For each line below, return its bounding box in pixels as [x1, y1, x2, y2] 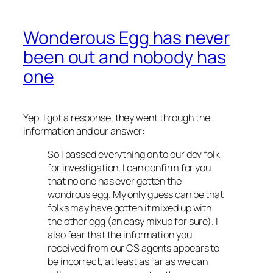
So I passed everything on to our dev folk [48, 147, 220, 161]
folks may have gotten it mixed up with [48, 201, 212, 215]
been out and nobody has [23, 45, 226, 69]
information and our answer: [23, 124, 146, 138]
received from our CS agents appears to [48, 241, 220, 255]
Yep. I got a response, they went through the [23, 110, 210, 124]
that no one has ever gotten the [48, 174, 182, 188]
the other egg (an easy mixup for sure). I [48, 214, 218, 229]
